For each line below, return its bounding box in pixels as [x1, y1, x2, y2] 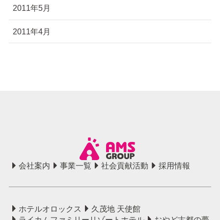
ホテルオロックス [19, 204, 82, 213]
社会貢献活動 [101, 161, 149, 170]
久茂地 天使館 [91, 204, 141, 213]
